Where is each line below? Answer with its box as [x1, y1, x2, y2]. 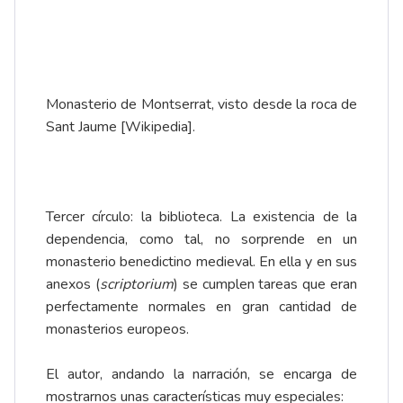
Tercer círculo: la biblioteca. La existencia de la [46, 207, 357, 228]
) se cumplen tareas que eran [173, 274, 358, 295]
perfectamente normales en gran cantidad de [46, 297, 357, 318]
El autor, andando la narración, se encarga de [46, 364, 357, 385]
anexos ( [46, 274, 100, 295]
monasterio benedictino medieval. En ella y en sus [46, 252, 357, 273]
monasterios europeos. [46, 319, 189, 340]
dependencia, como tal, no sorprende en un [46, 229, 357, 250]
